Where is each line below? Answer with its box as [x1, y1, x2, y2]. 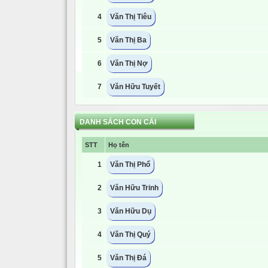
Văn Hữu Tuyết [110, 83, 160, 91]
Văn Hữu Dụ [110, 207, 151, 215]
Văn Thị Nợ [110, 59, 148, 68]
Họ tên [108, 141, 129, 148]
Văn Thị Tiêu [110, 13, 151, 21]
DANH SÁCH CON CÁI [80, 118, 156, 126]
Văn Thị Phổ [110, 160, 150, 169]
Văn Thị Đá [110, 254, 147, 262]
